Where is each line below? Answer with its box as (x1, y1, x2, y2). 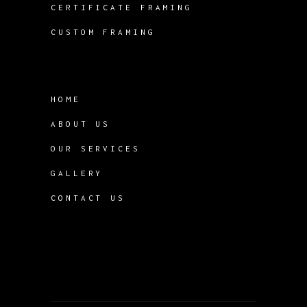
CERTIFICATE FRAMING (51, 2, 193, 12)
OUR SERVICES (51, 143, 140, 153)
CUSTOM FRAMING (51, 27, 156, 36)
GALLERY (51, 168, 103, 177)
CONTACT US (51, 193, 125, 202)
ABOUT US (51, 119, 111, 128)
